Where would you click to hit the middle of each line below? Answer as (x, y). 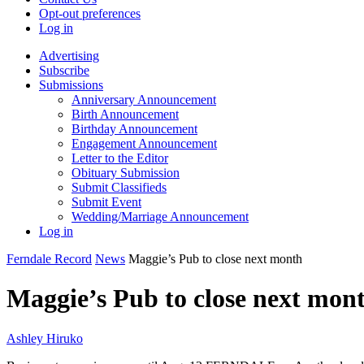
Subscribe (64, 70)
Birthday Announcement (134, 129)
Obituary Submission (126, 173)
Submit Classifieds (119, 187)
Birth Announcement (125, 114)
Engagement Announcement (144, 143)
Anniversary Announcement (144, 100)
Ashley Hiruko (45, 338)
